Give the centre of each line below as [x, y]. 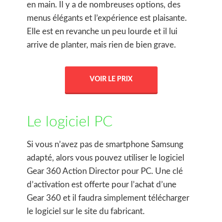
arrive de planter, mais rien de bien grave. [101, 45]
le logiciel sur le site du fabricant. [86, 211]
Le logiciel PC [70, 122]
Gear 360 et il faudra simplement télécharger [108, 198]
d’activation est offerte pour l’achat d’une [102, 185]
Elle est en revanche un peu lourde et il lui [102, 31]
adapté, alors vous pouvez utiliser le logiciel [106, 158]
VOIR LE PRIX [111, 79]
